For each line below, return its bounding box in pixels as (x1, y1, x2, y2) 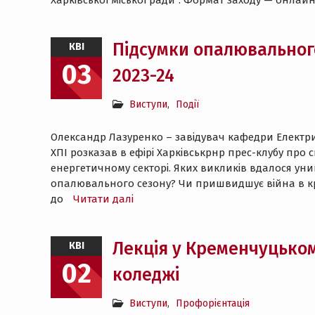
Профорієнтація (176, 297, 250, 309)
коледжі (112, 264, 180, 285)
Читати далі (73, 193, 134, 205)
